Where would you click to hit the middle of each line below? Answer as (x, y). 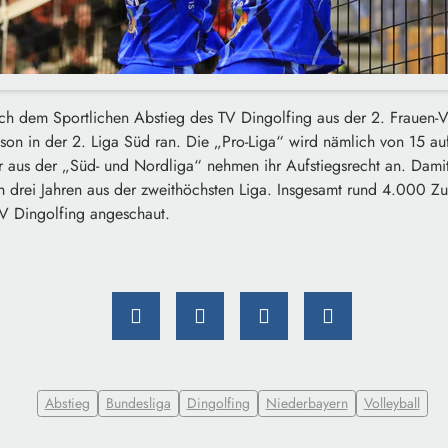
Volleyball (391, 403)
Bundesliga (138, 403)
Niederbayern (306, 403)
